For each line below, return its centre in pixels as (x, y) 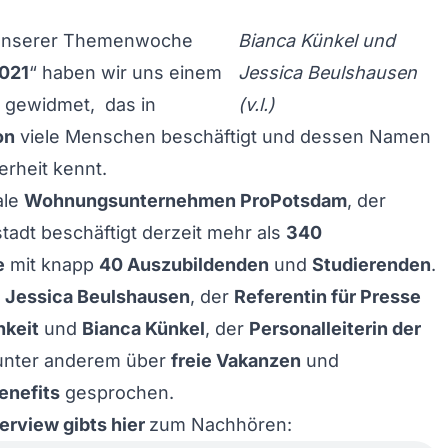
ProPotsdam (293, 200)
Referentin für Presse (327, 296)
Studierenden (371, 264)
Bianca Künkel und (316, 40)
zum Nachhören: (220, 424)
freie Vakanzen (236, 360)
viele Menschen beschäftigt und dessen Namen (223, 136)
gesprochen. (117, 392)
